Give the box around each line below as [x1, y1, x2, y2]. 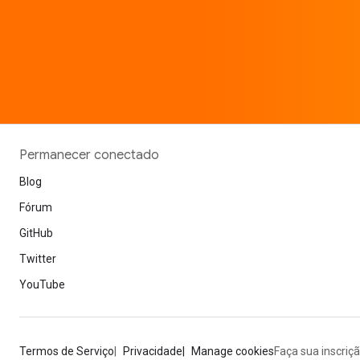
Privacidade [123, 345, 182, 358]
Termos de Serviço [19, 345, 114, 358]
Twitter [19, 252, 56, 265]
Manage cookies [191, 345, 274, 358]
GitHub [19, 227, 53, 239]
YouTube [19, 278, 65, 291]
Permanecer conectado [19, 147, 159, 163]
